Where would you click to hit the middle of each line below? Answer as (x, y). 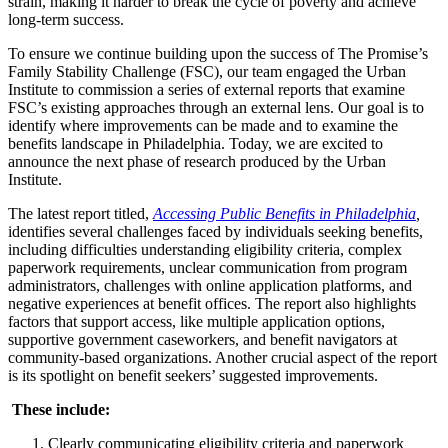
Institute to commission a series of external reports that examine (206, 90)
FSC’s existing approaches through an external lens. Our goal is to (216, 108)
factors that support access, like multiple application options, (196, 322)
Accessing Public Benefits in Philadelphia (284, 214)
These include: (59, 410)
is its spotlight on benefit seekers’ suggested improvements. (193, 376)
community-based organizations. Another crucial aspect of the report (222, 358)
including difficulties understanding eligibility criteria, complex (205, 250)
